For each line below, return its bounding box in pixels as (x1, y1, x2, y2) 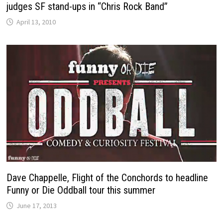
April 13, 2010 (16, 17, 56, 26)
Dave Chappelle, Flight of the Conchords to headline (6, 172, 209, 184)
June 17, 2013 (16, 201, 57, 211)
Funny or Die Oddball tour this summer (6, 184, 156, 197)
